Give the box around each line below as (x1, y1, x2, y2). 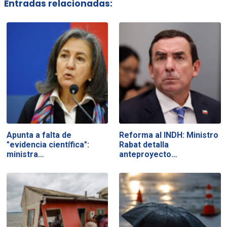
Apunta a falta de (6, 130, 71, 140)
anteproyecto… (119, 149, 178, 159)
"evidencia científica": (6, 139, 89, 149)
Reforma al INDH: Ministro (119, 130, 219, 140)
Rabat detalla (119, 139, 169, 149)
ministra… (6, 149, 44, 159)
